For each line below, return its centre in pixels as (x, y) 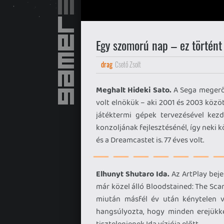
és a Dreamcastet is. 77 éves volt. (150, 140)
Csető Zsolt (128, 64)
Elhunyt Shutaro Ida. (133, 174)
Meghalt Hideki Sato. (134, 90)
